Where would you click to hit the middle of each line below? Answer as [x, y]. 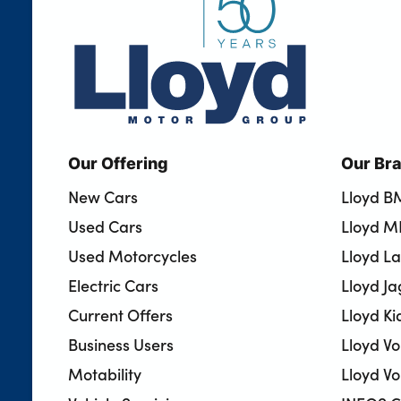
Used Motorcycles [132, 255]
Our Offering [118, 162]
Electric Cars [113, 285]
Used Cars [105, 226]
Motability [105, 373]
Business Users [121, 344]
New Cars [103, 196]
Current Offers [120, 314]
